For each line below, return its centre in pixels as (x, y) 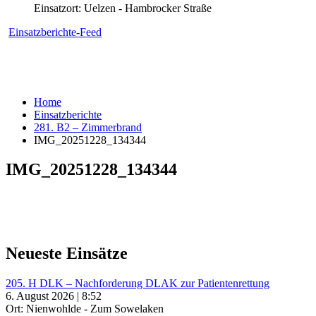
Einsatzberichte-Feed (55, 32)
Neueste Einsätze (67, 254)
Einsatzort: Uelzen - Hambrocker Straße (123, 8)
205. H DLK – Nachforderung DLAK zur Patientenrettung (138, 284)
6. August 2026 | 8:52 (54, 296)
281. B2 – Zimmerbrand (88, 127)
